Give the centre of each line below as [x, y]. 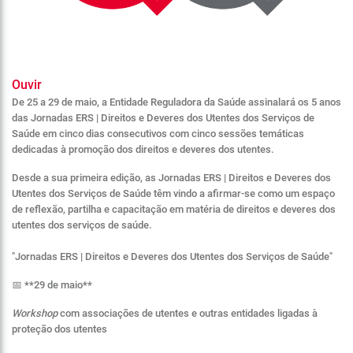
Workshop [35, 313]
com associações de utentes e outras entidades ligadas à [188, 313]
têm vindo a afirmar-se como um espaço [243, 193]
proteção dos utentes [59, 329]
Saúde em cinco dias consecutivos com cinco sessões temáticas [158, 134]
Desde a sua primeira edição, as [85, 178]
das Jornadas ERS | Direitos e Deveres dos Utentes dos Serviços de [163, 118]
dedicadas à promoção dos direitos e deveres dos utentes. [143, 149]
